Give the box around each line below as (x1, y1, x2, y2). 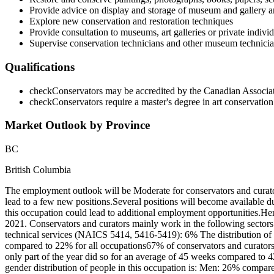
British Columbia (5, 165, 71, 176)
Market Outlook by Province (5, 119, 150, 132)
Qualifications (5, 60, 75, 73)
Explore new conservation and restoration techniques (29, 16, 233, 27)
